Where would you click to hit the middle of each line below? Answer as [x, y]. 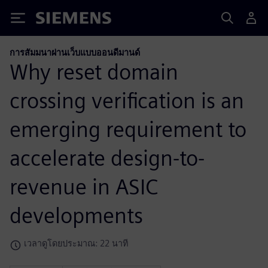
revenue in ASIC [84, 186]
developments [76, 215]
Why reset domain [94, 71]
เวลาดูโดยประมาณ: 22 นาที [76, 243]
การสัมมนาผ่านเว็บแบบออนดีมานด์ [75, 52]
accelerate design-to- [107, 158]
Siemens [56, 20]
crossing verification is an [127, 100]
